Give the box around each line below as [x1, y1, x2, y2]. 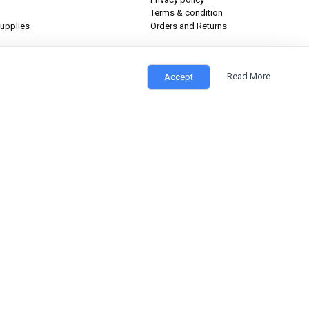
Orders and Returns [150, 21, 227, 32]
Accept [164, 72, 193, 82]
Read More [227, 71, 270, 81]
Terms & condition [150, 8, 223, 19]
